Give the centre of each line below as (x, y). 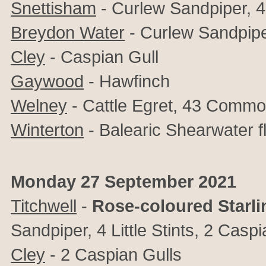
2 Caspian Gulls (121, 254)
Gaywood (47, 81)
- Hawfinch (127, 81)
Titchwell (44, 206)
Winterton (47, 130)
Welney (39, 105)
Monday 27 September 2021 (123, 181)
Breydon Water (68, 32)
